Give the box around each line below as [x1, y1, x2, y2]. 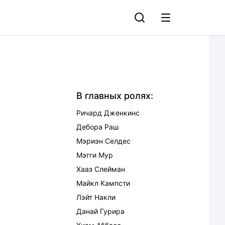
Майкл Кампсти [76, 179, 130, 187]
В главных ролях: [76, 90, 153, 101]
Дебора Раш [76, 123, 119, 131]
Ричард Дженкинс [76, 108, 140, 117]
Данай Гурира [76, 207, 125, 215]
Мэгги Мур [76, 151, 113, 159]
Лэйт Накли [76, 193, 116, 201]
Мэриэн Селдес [76, 137, 131, 145]
